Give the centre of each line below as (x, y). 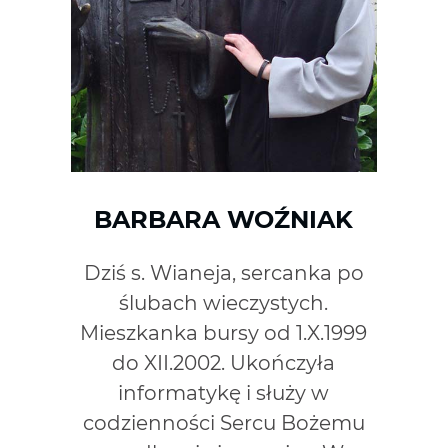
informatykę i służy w (224, 392)
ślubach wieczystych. (224, 302)
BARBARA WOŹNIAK (224, 219)
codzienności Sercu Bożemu (223, 422)
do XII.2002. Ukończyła (224, 362)
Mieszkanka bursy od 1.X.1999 (224, 332)
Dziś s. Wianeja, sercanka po (223, 272)
